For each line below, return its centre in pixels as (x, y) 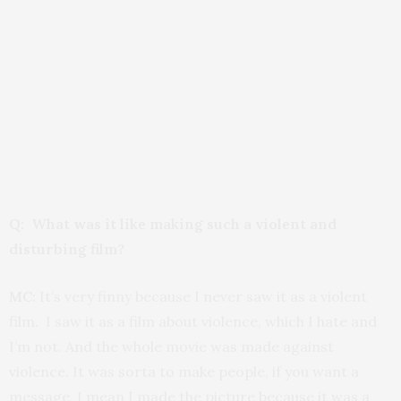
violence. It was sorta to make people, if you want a (184, 371)
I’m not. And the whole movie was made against (171, 346)
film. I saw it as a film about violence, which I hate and (193, 321)
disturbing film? (67, 249)
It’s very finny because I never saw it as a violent (203, 296)
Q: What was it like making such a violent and (173, 224)
